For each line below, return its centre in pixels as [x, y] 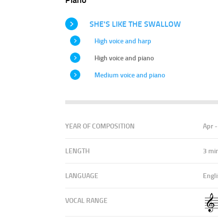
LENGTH [78, 150]
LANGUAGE [82, 175]
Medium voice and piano [130, 74]
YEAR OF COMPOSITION [100, 126]
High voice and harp [123, 40]
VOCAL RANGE [87, 200]
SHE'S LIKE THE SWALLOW [136, 23]
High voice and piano [124, 57]
